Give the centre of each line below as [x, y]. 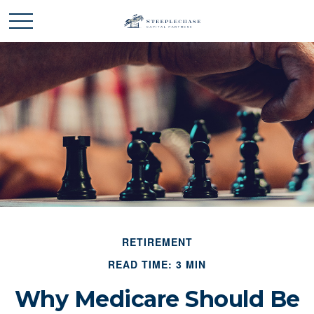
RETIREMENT [157, 242]
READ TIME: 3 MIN [157, 264]
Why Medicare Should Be [157, 299]
